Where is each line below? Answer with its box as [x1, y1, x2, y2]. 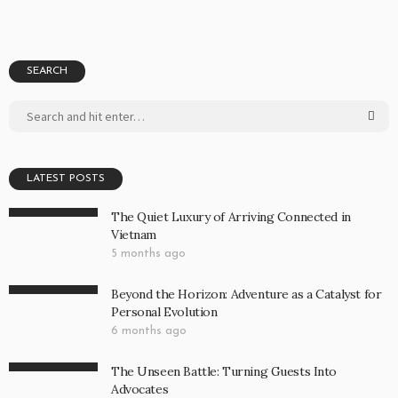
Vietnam [111, 227, 157, 243]
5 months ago [111, 248, 186, 260]
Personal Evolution [111, 304, 218, 321]
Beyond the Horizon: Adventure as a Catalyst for [111, 286, 382, 303]
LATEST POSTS [27, 173, 105, 185]
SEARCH [27, 66, 68, 77]
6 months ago [111, 325, 187, 338]
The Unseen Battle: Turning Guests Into [111, 363, 338, 380]
